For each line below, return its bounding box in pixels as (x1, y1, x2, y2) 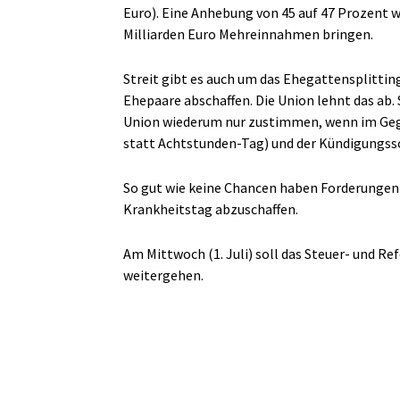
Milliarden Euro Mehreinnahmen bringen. (123, 25, 373, 44)
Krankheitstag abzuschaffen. (123, 200, 298, 219)
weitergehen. (123, 266, 204, 285)
